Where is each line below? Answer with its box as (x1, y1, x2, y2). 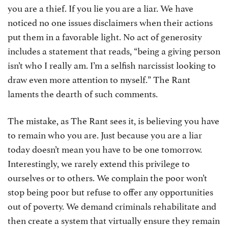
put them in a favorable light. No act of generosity (8, 29, 202, 43)
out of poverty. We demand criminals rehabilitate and (8, 198, 216, 212)
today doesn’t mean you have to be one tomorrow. (8, 141, 202, 155)
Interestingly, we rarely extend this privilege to (8, 156, 190, 169)
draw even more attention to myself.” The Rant (8, 72, 190, 85)
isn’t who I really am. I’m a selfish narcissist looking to (8, 58, 216, 71)
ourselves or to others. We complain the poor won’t (8, 170, 207, 184)
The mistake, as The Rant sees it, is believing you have (8, 113, 219, 127)
